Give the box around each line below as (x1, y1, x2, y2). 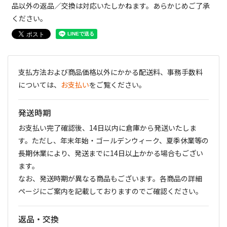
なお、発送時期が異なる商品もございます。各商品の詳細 (18, 173, 202, 183)
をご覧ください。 (89, 80, 146, 90)
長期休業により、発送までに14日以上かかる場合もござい (18, 148, 203, 158)
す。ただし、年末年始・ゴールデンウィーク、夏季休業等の (18, 135, 209, 145)
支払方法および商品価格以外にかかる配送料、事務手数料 (18, 67, 203, 77)
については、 (18, 80, 61, 90)
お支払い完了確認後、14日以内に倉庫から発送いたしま (18, 123, 197, 133)
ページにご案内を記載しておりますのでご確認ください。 (18, 186, 203, 196)
